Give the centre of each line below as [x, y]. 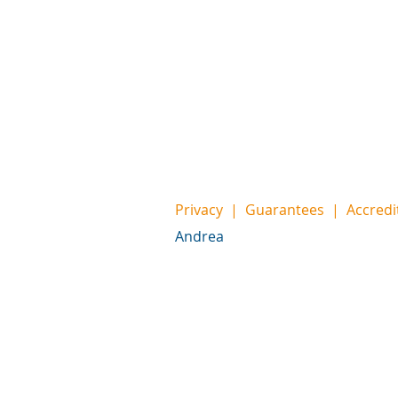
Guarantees [285, 210]
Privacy [201, 210]
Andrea [199, 236]
